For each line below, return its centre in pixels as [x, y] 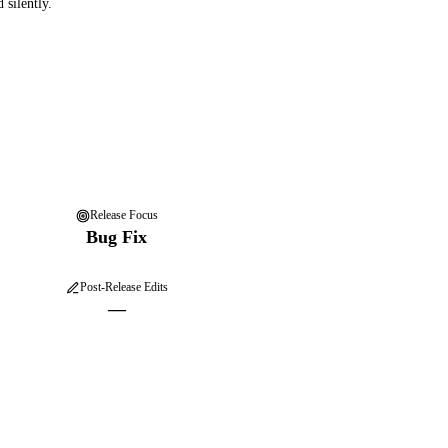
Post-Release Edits [123, 287]
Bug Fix [116, 237]
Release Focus [123, 215]
